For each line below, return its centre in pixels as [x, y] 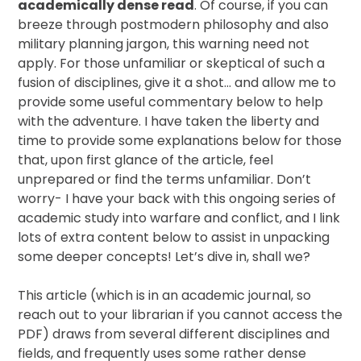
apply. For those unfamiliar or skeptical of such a [172, 63]
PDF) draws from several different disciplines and [174, 334]
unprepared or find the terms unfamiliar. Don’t [165, 179]
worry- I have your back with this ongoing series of [177, 199]
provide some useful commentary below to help [171, 102]
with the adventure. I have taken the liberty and [169, 121]
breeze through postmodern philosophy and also [174, 25]
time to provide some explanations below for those [180, 141]
